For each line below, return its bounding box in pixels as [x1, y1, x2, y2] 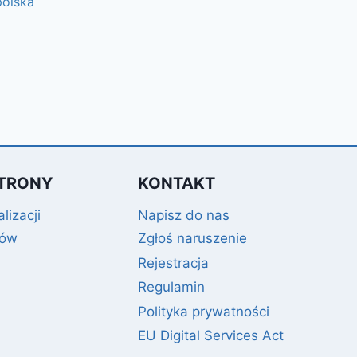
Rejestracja [137, 255, 209, 272]
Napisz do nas [137, 206, 229, 223]
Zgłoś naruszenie [137, 230, 247, 247]
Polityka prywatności [137, 304, 269, 320]
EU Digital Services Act [137, 328, 284, 344]
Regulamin [137, 279, 205, 296]
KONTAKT [137, 173, 215, 193]
